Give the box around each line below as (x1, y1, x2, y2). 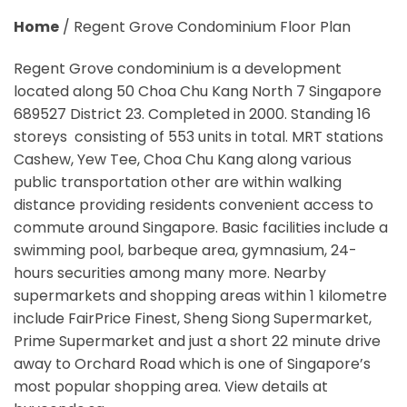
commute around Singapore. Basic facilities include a (14, 217, 388, 239)
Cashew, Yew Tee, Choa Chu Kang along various (14, 149, 352, 171)
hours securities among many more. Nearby (14, 263, 326, 284)
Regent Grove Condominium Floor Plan (74, 16, 351, 38)
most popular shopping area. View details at (14, 376, 328, 398)
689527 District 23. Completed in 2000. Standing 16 (14, 104, 371, 125)
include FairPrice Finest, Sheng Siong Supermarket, (14, 308, 372, 330)
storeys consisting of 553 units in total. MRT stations (14, 126, 383, 148)
